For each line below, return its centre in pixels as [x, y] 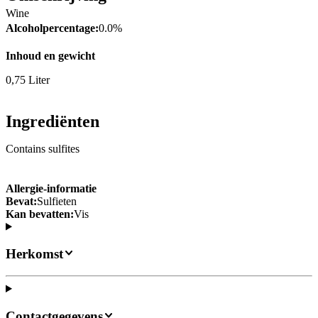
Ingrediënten [53, 122]
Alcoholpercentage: [52, 28]
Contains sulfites [43, 149]
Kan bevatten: [40, 214]
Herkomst [34, 254]
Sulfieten [57, 201]
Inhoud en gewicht [50, 56]
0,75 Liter [28, 80]
